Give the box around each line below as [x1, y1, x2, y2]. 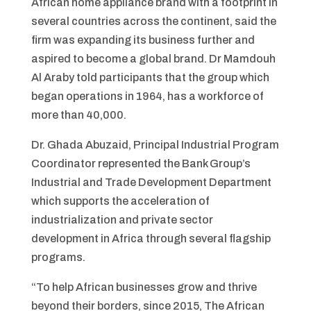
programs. [31, 251, 85, 263]
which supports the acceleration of [31, 195, 210, 207]
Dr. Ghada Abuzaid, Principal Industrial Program [31, 139, 279, 151]
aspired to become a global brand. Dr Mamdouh [31, 53, 276, 65]
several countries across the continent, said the [31, 15, 276, 27]
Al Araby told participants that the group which [31, 72, 269, 83]
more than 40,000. [31, 109, 126, 121]
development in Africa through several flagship [31, 233, 271, 244]
